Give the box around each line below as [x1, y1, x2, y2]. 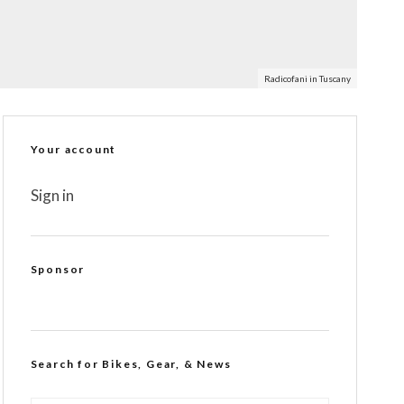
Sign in [30, 186, 74, 205]
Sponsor [30, 262, 86, 276]
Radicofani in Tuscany [264, 73, 351, 84]
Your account [30, 142, 117, 156]
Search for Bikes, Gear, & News [30, 357, 232, 371]
